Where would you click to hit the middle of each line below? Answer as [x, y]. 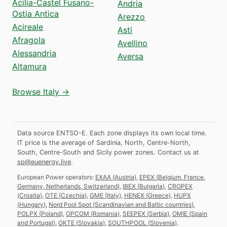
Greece [158, 195]
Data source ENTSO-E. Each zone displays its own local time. [112, 133]
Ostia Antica [35, 13]
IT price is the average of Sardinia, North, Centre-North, [104, 142]
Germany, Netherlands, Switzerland [67, 186]
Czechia [73, 195]
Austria [124, 177]
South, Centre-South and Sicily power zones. [86, 152]
